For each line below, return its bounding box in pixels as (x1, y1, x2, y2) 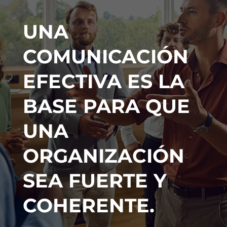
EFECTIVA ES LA (22, 69, 184, 93)
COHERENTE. (22, 194, 155, 217)
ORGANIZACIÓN (22, 144, 184, 168)
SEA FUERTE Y (22, 169, 167, 193)
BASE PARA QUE (22, 94, 190, 118)
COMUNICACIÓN (22, 45, 188, 68)
